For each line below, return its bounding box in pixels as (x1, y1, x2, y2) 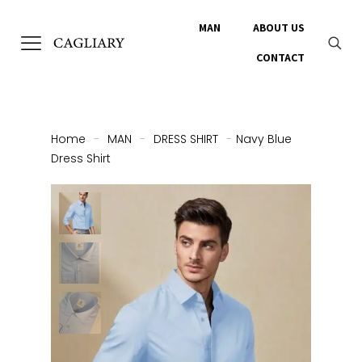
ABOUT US (253, 20, 305, 35)
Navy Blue (236, 131, 292, 147)
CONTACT (256, 50, 305, 65)
